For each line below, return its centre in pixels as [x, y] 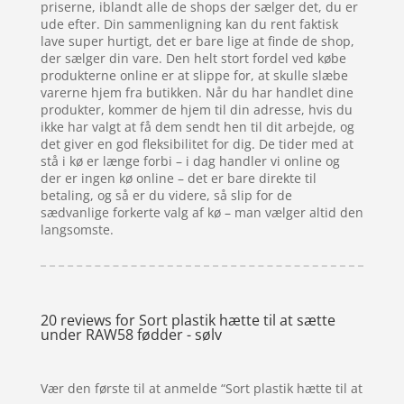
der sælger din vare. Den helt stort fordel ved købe [193, 58]
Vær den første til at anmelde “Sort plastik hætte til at [201, 388]
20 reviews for [89, 320]
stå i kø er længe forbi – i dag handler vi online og [190, 161]
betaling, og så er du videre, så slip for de [166, 195]
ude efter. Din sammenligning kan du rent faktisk [189, 23]
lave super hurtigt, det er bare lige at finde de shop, [197, 41]
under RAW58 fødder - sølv [131, 334]
